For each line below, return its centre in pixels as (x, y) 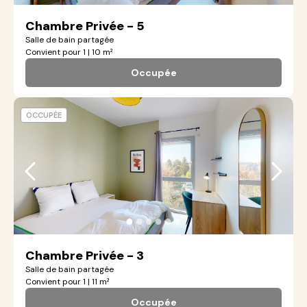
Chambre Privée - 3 (85, 256)
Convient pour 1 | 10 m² (69, 52)
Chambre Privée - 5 (85, 26)
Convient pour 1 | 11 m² (67, 282)
